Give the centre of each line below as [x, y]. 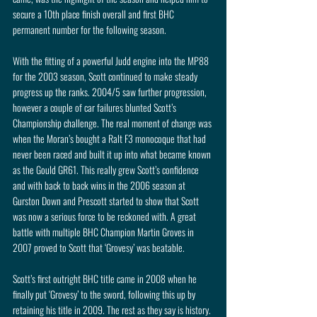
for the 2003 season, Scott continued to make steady [106, 76]
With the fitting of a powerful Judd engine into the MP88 [112, 61]
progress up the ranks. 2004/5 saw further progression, [111, 92]
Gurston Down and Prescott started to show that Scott [107, 201]
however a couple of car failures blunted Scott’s [96, 108]
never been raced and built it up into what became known [113, 154]
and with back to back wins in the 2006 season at [100, 185]
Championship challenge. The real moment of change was [113, 123]
